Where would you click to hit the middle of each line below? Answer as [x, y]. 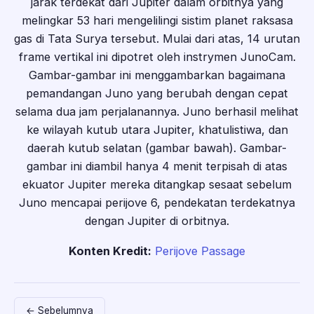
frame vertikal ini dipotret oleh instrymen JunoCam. [157, 57]
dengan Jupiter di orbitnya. [157, 221]
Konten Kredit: [110, 251]
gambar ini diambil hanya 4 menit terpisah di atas [157, 166]
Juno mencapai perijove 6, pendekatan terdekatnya [157, 203]
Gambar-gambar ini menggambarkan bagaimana [157, 75]
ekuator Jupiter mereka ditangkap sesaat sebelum [157, 185]
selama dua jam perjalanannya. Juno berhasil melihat [157, 112]
